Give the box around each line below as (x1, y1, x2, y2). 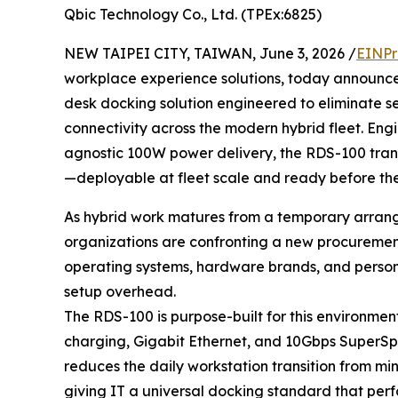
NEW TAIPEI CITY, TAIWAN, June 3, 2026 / (64, 44, 356, 62)
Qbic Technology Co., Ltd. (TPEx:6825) (64, 4, 322, 23)
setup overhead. (64, 282, 176, 300)
